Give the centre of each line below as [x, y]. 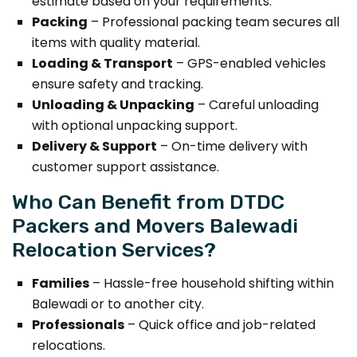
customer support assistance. [126, 167]
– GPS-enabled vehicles [249, 63]
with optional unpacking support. [135, 125]
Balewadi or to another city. [118, 304]
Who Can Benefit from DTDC [148, 201]
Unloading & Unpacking [113, 104]
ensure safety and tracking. [118, 84]
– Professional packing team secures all [214, 22]
